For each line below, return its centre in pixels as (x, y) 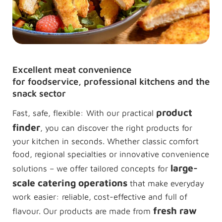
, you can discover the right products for (116, 128)
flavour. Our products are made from (83, 211)
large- (184, 168)
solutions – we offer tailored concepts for (91, 169)
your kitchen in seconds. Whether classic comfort (105, 141)
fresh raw (175, 211)
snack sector (39, 93)
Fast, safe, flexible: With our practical (84, 113)
